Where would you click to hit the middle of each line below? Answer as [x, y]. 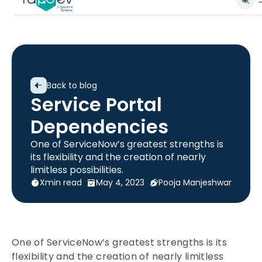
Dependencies [99, 127]
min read [63, 182]
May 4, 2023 [120, 182]
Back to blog [72, 85]
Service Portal [96, 104]
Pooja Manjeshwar [195, 182]
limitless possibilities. [77, 170]
